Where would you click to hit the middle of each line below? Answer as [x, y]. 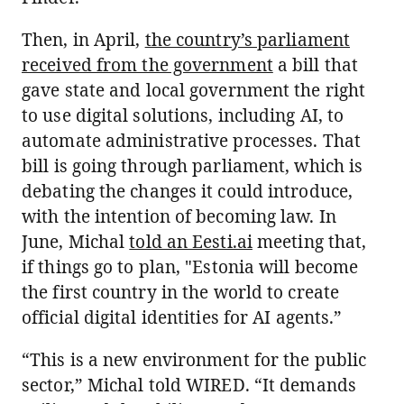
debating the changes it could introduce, [188, 191]
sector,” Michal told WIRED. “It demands [189, 385]
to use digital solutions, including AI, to [183, 115]
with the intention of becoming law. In [179, 216]
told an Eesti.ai [191, 242]
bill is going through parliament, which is [193, 166]
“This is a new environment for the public [194, 360]
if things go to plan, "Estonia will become [190, 267]
